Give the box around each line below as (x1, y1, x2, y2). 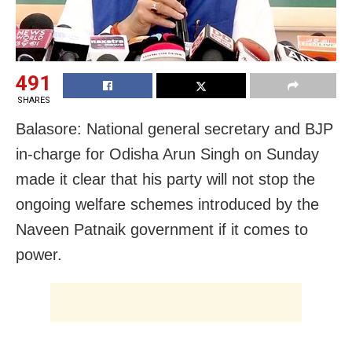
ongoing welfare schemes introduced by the (16, 195, 319, 213)
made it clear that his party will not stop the (16, 170, 315, 188)
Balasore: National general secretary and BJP (16, 119, 333, 137)
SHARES (16, 94, 50, 105)
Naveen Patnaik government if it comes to (16, 220, 308, 238)
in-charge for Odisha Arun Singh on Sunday (16, 145, 319, 163)
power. (16, 245, 62, 263)
